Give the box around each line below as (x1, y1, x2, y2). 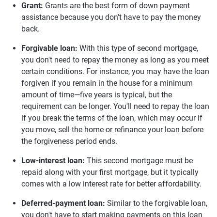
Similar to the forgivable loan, (107, 199, 207, 208)
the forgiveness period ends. (21, 137, 117, 146)
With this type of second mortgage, (79, 44, 198, 53)
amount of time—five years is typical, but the (21, 90, 172, 99)
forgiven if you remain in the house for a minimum (21, 78, 193, 88)
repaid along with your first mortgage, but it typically (21, 168, 199, 177)
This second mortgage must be (87, 156, 193, 165)
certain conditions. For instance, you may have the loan (21, 67, 209, 76)
